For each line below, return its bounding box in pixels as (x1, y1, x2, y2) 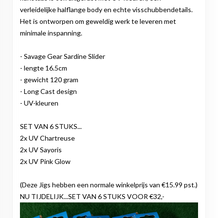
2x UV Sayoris (20, 145, 62, 154)
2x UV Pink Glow (20, 157, 71, 166)
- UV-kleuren (20, 99, 58, 108)
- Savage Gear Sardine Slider (20, 52, 105, 61)
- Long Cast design (20, 87, 77, 96)
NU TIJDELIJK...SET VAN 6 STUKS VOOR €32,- (20, 192, 164, 201)
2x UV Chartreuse (20, 134, 75, 143)
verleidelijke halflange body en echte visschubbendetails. (20, 5, 193, 14)
